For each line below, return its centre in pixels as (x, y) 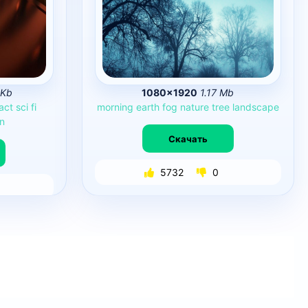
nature (194, 107)
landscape (255, 107)
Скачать (188, 139)
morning (115, 107)
